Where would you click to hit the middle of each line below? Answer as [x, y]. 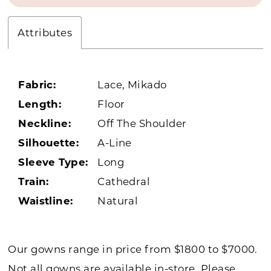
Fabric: [37, 84]
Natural [118, 201]
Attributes [45, 32]
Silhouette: [49, 142]
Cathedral [124, 181]
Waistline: [46, 201]
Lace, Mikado [132, 84]
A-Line [115, 142]
